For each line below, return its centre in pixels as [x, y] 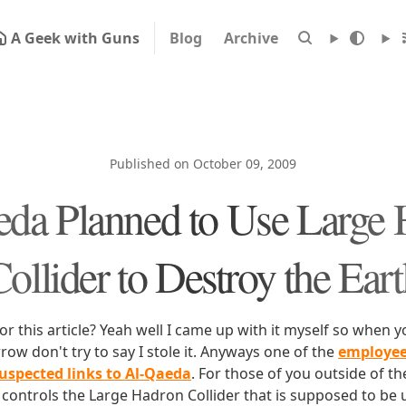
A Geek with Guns [75, 38]
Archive [251, 38]
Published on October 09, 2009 [203, 164]
